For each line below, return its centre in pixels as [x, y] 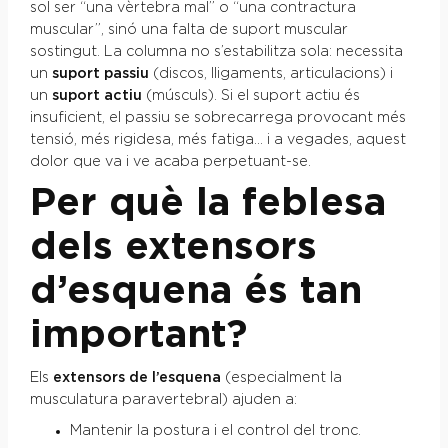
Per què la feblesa [207, 203]
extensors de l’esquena [136, 377]
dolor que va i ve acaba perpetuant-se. [170, 161]
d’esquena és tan [195, 291]
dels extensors [173, 247]
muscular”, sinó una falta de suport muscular [188, 29]
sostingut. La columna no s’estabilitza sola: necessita [216, 51]
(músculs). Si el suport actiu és [250, 95]
